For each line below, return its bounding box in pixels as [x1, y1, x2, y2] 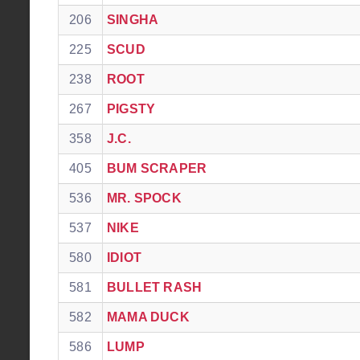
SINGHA [107, 13, 159, 27]
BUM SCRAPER [107, 162, 207, 175]
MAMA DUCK [107, 310, 190, 324]
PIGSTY [107, 102, 156, 116]
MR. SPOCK [107, 191, 182, 205]
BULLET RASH [107, 280, 202, 294]
